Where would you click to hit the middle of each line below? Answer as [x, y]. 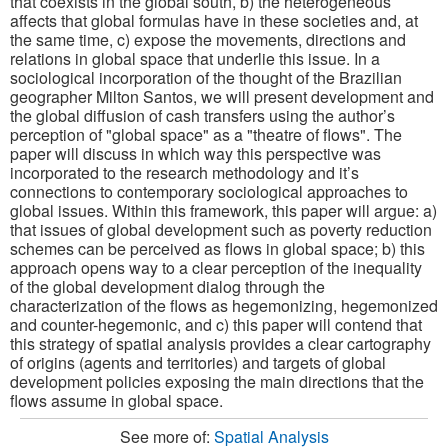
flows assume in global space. [116, 400]
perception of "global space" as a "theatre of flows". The [206, 134]
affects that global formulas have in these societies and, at [214, 20]
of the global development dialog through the [167, 286]
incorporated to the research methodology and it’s [184, 172]
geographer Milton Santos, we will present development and [222, 96]
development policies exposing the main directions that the [217, 381]
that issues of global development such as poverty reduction [221, 229]
